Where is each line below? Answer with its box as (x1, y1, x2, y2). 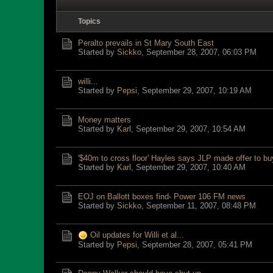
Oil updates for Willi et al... (90, 230, 184, 239)
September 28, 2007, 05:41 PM (142, 240, 252, 249)
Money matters (78, 115, 131, 124)
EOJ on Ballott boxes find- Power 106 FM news (78, 192, 246, 201)
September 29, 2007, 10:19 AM (142, 86, 252, 95)
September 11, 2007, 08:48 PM (146, 201, 256, 210)
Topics (78, 17, 101, 26)
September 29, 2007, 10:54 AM (136, 124, 246, 133)
